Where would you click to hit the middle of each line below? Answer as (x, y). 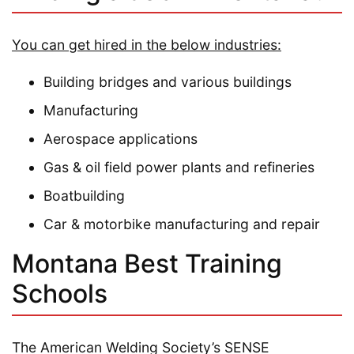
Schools (60, 293)
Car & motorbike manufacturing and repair (182, 224)
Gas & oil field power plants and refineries (179, 167)
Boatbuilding (84, 195)
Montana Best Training (147, 263)
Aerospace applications (121, 138)
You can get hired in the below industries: (147, 44)
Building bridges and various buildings (168, 81)
